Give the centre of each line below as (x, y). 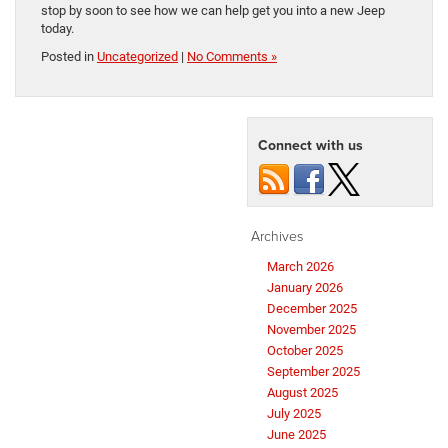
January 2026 (305, 288)
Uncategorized (137, 57)
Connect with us (310, 145)
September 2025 (313, 372)
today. (57, 29)
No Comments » (232, 57)
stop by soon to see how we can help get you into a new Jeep (213, 11)
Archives (277, 236)
